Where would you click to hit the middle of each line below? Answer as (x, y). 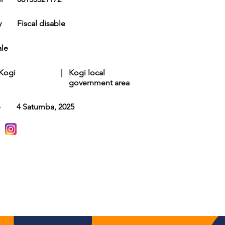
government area (99, 83)
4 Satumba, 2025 (45, 107)
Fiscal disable (41, 23)
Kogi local (87, 73)
